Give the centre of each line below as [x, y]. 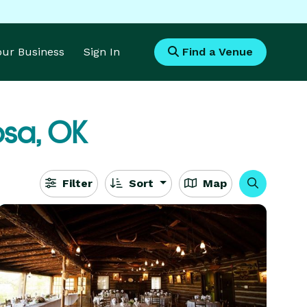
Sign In [102, 52]
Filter [76, 183]
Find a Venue [216, 52]
